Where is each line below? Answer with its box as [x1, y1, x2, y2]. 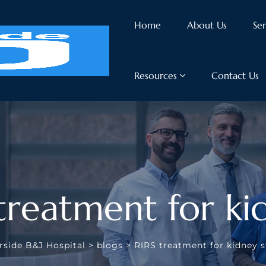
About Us [186, 19, 227, 31]
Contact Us [211, 69, 259, 81]
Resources [134, 69, 177, 81]
